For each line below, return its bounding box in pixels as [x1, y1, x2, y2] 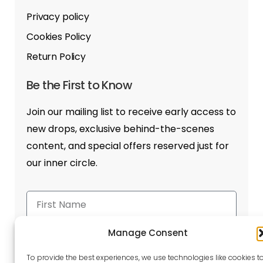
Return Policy [26, 49, 86, 63]
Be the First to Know [26, 76, 132, 93]
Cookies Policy [26, 29, 91, 43]
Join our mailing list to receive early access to [26, 104, 236, 119]
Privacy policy [26, 9, 89, 23]
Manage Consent [107, 227, 188, 239]
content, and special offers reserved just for [26, 139, 229, 153]
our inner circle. [26, 156, 97, 170]
